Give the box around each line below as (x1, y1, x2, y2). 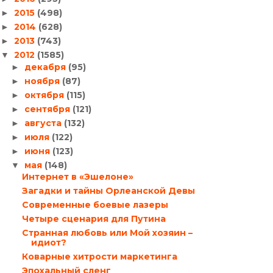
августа (24, 117, 64, 129)
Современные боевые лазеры (21, 199, 168, 210)
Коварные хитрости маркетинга (21, 251, 177, 262)
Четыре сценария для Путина (21, 213, 166, 224)
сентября (24, 103, 73, 115)
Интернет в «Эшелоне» (21, 171, 133, 182)
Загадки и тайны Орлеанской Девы (21, 185, 195, 196)
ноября (24, 75, 62, 87)
